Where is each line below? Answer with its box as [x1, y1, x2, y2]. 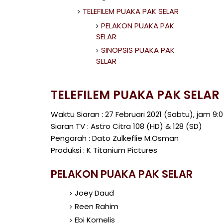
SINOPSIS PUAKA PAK [101, 45, 175, 55]
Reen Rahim [74, 201, 118, 212]
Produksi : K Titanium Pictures [51, 145, 157, 155]
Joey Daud [74, 188, 114, 198]
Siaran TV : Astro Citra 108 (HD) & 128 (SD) [51, 121, 202, 131]
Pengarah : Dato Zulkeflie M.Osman [51, 133, 179, 143]
